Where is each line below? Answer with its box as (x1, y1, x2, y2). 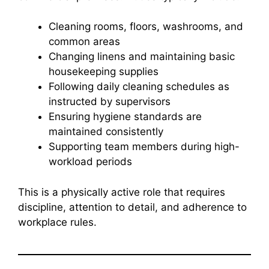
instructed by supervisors (49, 95, 171, 108)
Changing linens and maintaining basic (49, 50, 235, 63)
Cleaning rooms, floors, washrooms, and (49, 20, 243, 33)
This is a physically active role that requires (18, 186, 225, 198)
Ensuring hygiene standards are (49, 110, 202, 123)
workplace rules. (18, 216, 97, 228)
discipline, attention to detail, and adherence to (18, 201, 247, 213)
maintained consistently (49, 125, 163, 138)
